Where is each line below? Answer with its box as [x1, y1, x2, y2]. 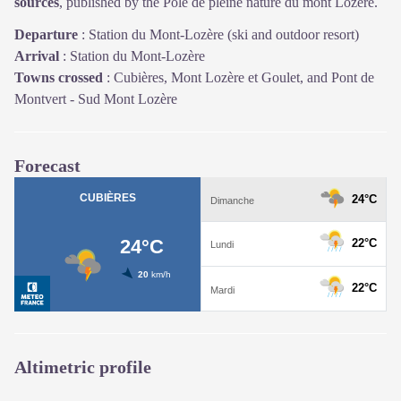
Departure [14, 26, 78, 42]
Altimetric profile [14, 356, 151, 377]
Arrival [14, 47, 59, 64]
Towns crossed [14, 69, 103, 85]
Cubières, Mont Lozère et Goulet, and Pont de [114, 69, 374, 85]
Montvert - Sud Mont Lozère [14, 90, 177, 107]
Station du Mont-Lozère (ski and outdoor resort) [89, 26, 359, 42]
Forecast [14, 155, 81, 175]
